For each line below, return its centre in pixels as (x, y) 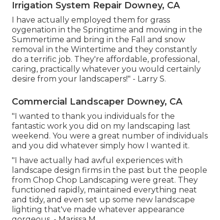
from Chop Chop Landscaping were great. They (105, 180)
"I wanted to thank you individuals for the (93, 116)
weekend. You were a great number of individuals (110, 136)
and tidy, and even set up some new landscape (103, 200)
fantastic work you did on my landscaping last (101, 126)
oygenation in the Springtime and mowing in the (107, 30)
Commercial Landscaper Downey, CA (97, 102)
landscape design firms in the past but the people (110, 170)
